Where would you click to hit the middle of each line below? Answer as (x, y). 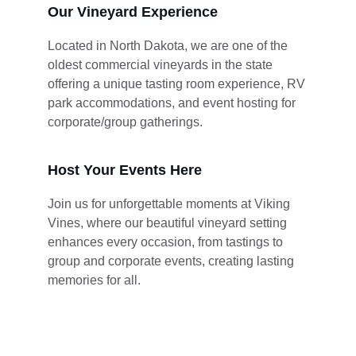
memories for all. (94, 280)
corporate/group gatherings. (125, 122)
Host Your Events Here (125, 170)
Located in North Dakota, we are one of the (169, 46)
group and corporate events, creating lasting (172, 261)
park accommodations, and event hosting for (173, 103)
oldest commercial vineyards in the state (162, 65)
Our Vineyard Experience (133, 12)
